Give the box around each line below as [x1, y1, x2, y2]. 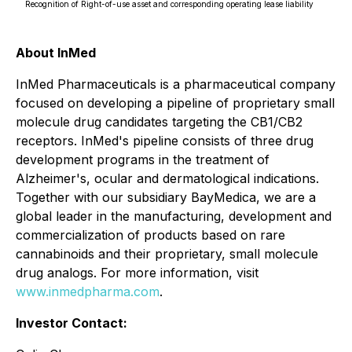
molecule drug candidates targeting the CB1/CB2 [16, 114, 302, 130]
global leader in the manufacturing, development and [16, 208, 332, 224]
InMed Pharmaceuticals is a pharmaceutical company [16, 76, 335, 92]
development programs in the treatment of [16, 152, 269, 167]
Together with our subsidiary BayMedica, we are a [16, 189, 316, 205]
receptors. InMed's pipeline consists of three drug [16, 133, 313, 148]
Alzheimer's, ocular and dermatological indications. [16, 170, 319, 186]
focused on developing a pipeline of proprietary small [16, 95, 335, 111]
